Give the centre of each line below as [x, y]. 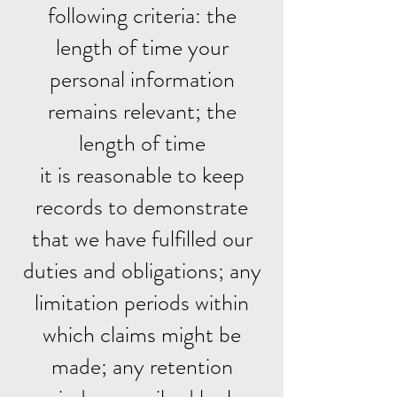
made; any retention [142, 366]
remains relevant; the [142, 111]
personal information [142, 79]
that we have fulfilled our [142, 239]
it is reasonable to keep [142, 175]
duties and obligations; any [142, 271]
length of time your [142, 47]
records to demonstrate [142, 207]
